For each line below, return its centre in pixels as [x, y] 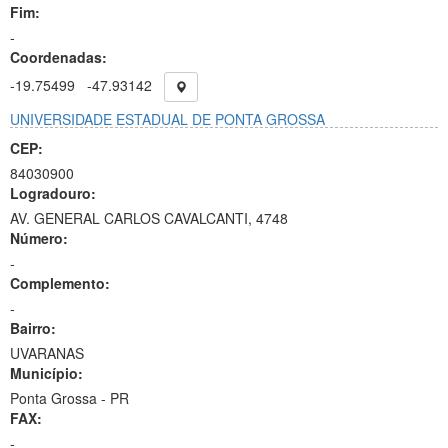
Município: [46, 373]
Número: [39, 238]
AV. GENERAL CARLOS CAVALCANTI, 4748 [149, 218]
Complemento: [60, 283]
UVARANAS [47, 353]
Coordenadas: [58, 57]
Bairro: [33, 328]
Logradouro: [53, 193]
